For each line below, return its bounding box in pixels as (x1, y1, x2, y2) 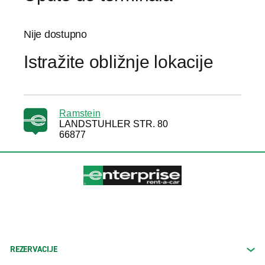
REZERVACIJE (10, 244, 57, 256)
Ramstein (59, 108, 101, 118)
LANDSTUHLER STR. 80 (59, 119, 168, 129)
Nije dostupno (24, 28, 87, 40)
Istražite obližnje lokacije (24, 52, 214, 72)
